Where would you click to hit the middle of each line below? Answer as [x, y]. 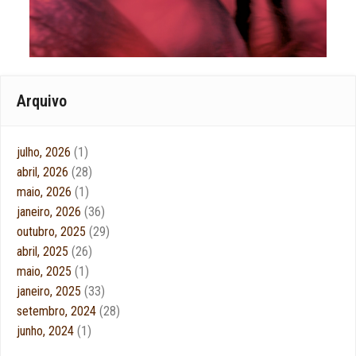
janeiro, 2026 [50, 211]
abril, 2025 [44, 251]
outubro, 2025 [53, 231]
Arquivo [42, 101]
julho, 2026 [45, 152]
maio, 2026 [46, 192]
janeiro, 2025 [50, 291]
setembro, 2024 [58, 311]
